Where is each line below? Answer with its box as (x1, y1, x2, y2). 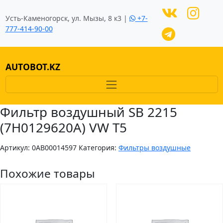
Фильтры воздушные (118, 143, 191, 152)
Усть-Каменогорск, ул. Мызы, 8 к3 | (5, 13, 129, 23)
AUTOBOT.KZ (5, 61, 60, 73)
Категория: (79, 143, 118, 152)
